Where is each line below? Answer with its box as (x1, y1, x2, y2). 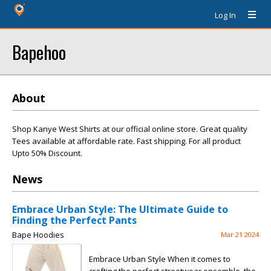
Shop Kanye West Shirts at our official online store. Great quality (12, 123, 247, 134)
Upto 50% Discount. (12, 148, 82, 158)
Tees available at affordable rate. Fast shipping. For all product (12, 135, 241, 146)
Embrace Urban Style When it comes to (89, 253, 230, 264)
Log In (215, 10, 236, 21)
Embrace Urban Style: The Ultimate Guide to (12, 203, 228, 216)
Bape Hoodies (12, 229, 64, 240)
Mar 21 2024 (221, 230, 259, 239)
